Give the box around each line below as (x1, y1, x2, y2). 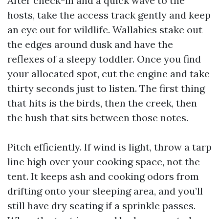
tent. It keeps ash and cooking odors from (7, 170, 199, 182)
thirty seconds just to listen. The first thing (7, 82, 205, 94)
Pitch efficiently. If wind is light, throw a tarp (7, 141, 212, 153)
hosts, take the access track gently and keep (7, 9, 211, 21)
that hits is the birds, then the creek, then (7, 97, 197, 109)
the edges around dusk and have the (7, 38, 173, 50)
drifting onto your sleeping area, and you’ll (7, 185, 203, 197)
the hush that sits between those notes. (7, 111, 188, 124)
